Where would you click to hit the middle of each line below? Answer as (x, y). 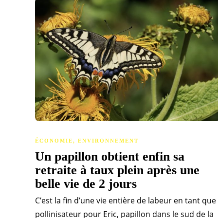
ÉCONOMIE (54, 141)
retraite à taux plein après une (117, 170)
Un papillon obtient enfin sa (110, 157)
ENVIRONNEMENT (108, 141)
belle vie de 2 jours (88, 184)
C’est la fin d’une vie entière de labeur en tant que (126, 201)
